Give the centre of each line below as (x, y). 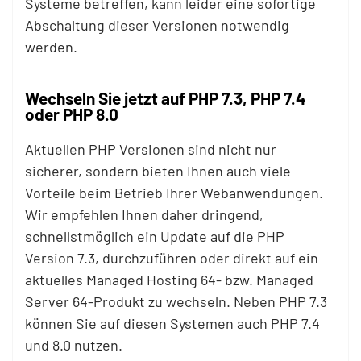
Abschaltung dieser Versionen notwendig (157, 25)
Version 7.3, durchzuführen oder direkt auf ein (172, 258)
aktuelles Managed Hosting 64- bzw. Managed (169, 280)
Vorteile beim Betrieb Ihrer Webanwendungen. (174, 193)
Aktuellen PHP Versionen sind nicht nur (151, 149)
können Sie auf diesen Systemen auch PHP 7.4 (172, 323)
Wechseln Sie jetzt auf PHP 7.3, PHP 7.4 (166, 98)
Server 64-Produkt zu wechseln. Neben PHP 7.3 (176, 301)
